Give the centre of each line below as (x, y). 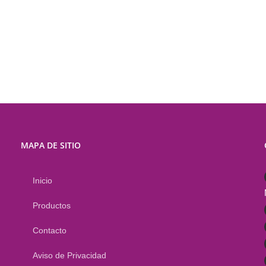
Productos (51, 205)
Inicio (42, 180)
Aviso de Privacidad (69, 255)
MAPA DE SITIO (50, 145)
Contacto (49, 230)
